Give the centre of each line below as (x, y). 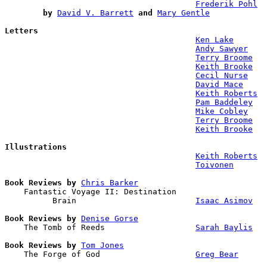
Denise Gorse (110, 218)
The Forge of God (100, 254)
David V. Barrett (95, 13)
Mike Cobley (222, 111)
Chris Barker (110, 182)
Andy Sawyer (222, 48)
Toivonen (215, 164)
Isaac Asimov (224, 200)
